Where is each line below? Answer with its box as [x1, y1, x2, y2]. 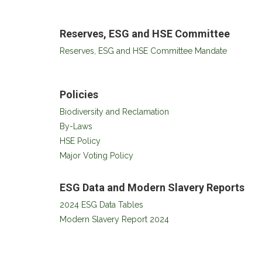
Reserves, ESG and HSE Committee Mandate [60, 46, 227, 56]
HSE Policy [60, 136, 101, 146]
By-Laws [60, 122, 92, 131]
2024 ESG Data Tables [60, 200, 143, 209]
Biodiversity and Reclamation [60, 107, 169, 116]
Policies [60, 88, 98, 101]
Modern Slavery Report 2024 [60, 215, 169, 224]
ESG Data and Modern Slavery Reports [60, 181, 244, 194]
